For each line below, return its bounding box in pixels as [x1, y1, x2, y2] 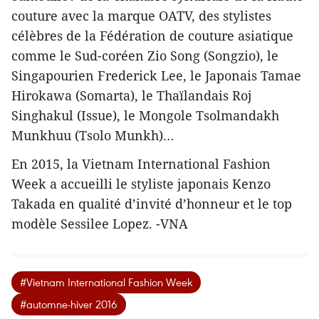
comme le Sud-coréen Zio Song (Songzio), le [11, 47, 278, 65]
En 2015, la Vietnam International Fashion [11, 155, 271, 173]
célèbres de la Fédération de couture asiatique [11, 27, 293, 45]
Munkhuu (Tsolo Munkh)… [11, 127, 174, 145]
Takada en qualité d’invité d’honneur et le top [11, 195, 292, 213]
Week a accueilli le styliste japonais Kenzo [11, 175, 271, 193]
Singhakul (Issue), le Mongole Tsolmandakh [11, 107, 279, 125]
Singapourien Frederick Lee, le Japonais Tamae [11, 67, 301, 85]
